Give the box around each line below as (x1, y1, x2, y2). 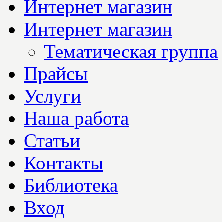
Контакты (24, 152, 103, 173)
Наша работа (24, 108, 129, 129)
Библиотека (24, 174, 118, 196)
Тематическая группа (44, 41, 218, 62)
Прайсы (24, 63, 88, 84)
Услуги (24, 85, 81, 107)
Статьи (24, 130, 80, 151)
